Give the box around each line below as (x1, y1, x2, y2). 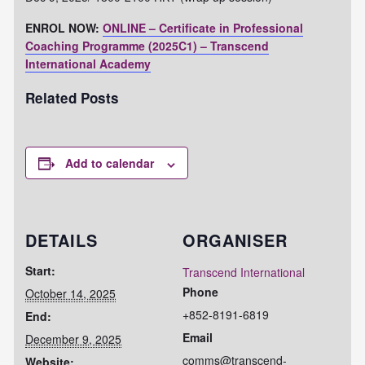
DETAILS (25, 228, 99, 253)
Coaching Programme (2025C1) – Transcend (25, 37, 270, 54)
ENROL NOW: (25, 19, 103, 36)
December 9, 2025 (25, 331, 122, 348)
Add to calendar (65, 155, 155, 172)
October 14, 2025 (25, 285, 117, 302)
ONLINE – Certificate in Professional (103, 19, 304, 36)
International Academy (25, 55, 152, 72)
